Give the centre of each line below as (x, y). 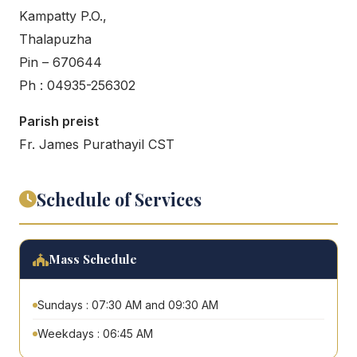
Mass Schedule (93, 259)
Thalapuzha (55, 39)
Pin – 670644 (61, 63)
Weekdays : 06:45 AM (95, 334)
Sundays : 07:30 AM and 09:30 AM (128, 305)
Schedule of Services (119, 200)
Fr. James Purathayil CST (97, 145)
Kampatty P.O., (63, 16)
